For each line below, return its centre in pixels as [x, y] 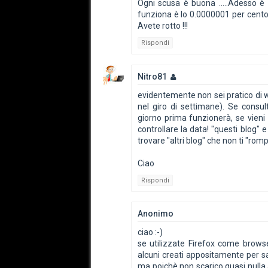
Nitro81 [152, 76]
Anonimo [156, 214]
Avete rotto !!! [163, 26]
